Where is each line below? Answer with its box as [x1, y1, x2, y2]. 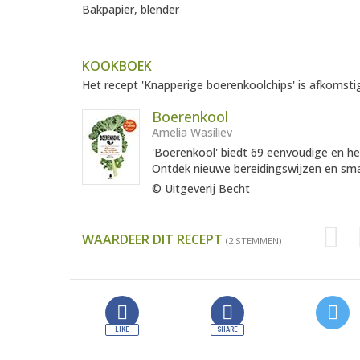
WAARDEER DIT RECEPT [82, 231, 226, 249]
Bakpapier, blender [82, 2, 179, 18]
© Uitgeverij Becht [152, 181, 250, 197]
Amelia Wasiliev [152, 125, 232, 141]
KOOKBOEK [82, 57, 152, 76]
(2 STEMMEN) [226, 235, 281, 247]
